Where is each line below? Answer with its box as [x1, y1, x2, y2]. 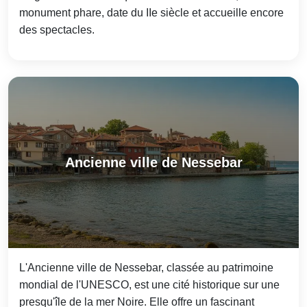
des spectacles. [19, 24, 95, 36]
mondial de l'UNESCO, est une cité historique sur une [19, 279, 280, 291]
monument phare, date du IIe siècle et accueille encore [19, 7, 284, 19]
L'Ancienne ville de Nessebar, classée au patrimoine [19, 262, 273, 274]
